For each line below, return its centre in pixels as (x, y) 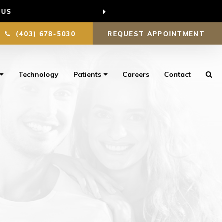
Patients (87, 74)
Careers (136, 74)
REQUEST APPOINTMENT (158, 33)
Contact (177, 74)
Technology (38, 74)
